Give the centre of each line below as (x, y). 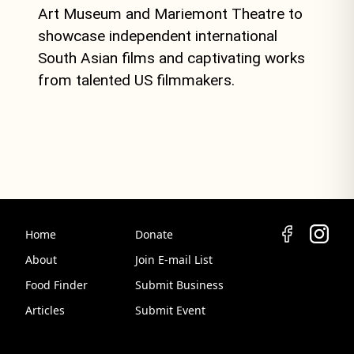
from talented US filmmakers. (136, 81)
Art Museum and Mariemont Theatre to (170, 14)
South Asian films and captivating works (171, 58)
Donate (154, 235)
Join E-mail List (174, 260)
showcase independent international (158, 36)
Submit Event (171, 311)
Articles (45, 311)
